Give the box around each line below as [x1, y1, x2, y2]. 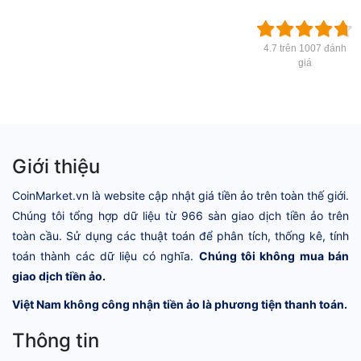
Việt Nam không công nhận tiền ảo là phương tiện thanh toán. [12, 297, 347, 311]
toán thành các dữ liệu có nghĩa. [12, 248, 199, 263]
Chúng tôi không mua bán [198, 248, 350, 263]
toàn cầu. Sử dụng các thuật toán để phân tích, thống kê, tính [12, 228, 349, 243]
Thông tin [12, 328, 99, 352]
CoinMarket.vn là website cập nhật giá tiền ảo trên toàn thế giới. [12, 188, 349, 202]
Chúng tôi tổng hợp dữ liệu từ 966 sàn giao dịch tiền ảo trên [12, 208, 349, 222]
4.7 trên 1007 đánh [263, 42, 346, 54]
